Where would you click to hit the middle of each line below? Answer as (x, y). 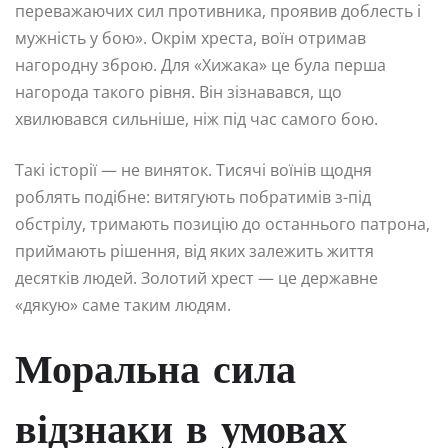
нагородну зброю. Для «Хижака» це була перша (200, 65)
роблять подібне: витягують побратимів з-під (193, 197)
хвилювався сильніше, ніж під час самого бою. (196, 119)
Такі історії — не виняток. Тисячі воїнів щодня (193, 170)
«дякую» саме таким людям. (123, 305)
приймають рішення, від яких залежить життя (194, 251)
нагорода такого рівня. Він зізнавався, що (178, 92)
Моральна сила (155, 373)
